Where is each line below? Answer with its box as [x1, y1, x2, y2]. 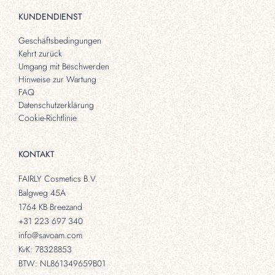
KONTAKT [18, 148, 55, 161]
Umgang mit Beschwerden [18, 60, 109, 73]
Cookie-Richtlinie [18, 112, 77, 125]
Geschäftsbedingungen [18, 34, 101, 47]
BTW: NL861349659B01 [18, 257, 106, 270]
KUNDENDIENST [18, 10, 82, 23]
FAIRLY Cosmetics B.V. [18, 172, 98, 185]
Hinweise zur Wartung [18, 73, 96, 86]
